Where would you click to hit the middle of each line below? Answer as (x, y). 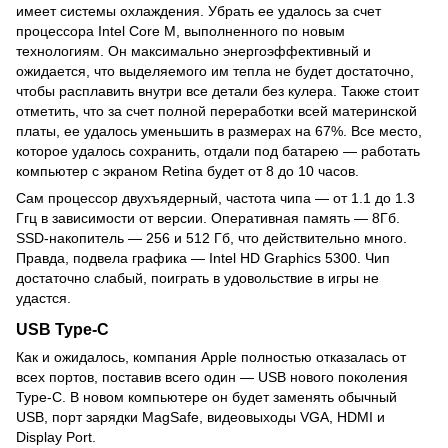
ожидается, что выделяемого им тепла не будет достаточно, (215, 71)
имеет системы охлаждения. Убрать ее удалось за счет (198, 11)
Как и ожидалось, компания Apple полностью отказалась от (211, 357)
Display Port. (56, 437)
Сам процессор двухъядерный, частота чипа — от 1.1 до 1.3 (215, 198)
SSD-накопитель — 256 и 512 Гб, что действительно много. (211, 238)
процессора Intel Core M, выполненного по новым (180, 31)
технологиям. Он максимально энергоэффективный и (193, 51)
